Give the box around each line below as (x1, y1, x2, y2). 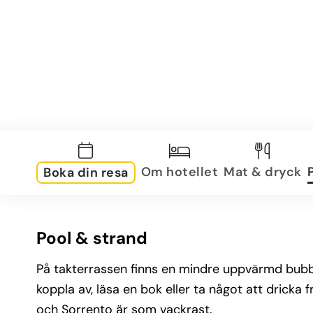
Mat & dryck (224, 163, 302, 180)
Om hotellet (140, 163, 218, 180)
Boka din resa (43, 164, 129, 181)
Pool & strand (36, 227, 147, 249)
